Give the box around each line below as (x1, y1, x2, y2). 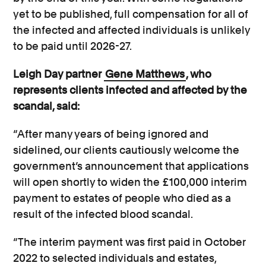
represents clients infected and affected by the (13, 83, 248, 96)
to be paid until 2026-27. (13, 39, 134, 52)
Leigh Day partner (13, 67, 104, 80)
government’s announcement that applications (13, 159, 249, 172)
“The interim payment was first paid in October (13, 235, 246, 248)
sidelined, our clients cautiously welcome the (13, 143, 240, 156)
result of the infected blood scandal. (13, 207, 200, 220)
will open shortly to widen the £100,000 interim (13, 175, 248, 188)
